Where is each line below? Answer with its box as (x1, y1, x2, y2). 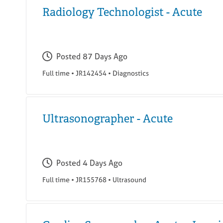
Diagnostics (112, 68, 149, 78)
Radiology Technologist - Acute (42, 5, 202, 19)
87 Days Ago (83, 51, 127, 62)
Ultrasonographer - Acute (42, 112, 173, 126)
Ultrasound (112, 175, 146, 185)
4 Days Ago (83, 157, 122, 169)
